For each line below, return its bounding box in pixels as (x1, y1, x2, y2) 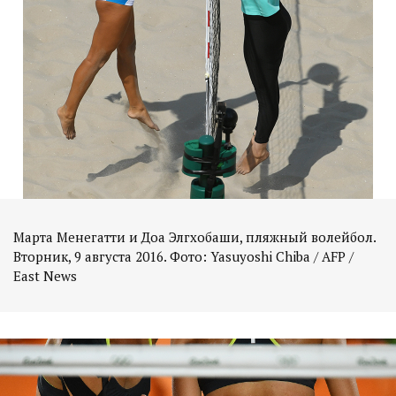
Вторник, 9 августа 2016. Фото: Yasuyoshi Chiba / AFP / (13, 247, 354, 265)
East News (13, 266, 77, 285)
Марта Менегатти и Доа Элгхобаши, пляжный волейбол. (13, 227, 376, 246)
